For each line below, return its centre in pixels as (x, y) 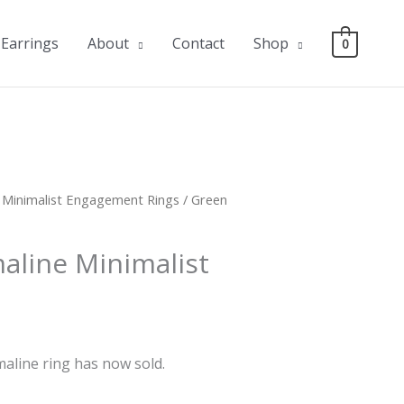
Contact (199, 43)
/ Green (204, 199)
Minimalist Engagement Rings (91, 199)
